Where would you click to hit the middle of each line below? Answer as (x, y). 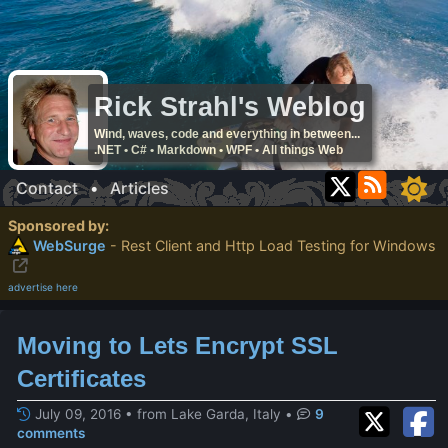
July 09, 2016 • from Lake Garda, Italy (158, 413)
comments (51, 432)
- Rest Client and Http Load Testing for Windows (273, 246)
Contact (47, 188)
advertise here (43, 287)
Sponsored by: (58, 226)
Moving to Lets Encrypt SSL (177, 346)
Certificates (81, 379)
